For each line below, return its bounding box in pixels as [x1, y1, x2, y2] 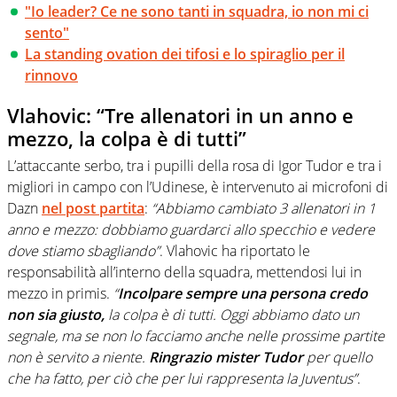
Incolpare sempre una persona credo [118, 283, 368, 303]
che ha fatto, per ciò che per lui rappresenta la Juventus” [7, 368, 357, 388]
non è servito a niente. [7, 346, 149, 367]
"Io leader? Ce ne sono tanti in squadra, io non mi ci [25, 2, 369, 22]
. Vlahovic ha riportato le [160, 240, 310, 261]
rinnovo [25, 66, 78, 86]
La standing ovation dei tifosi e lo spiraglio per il [25, 44, 345, 65]
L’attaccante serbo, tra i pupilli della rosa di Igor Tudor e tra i [7, 155, 382, 175]
